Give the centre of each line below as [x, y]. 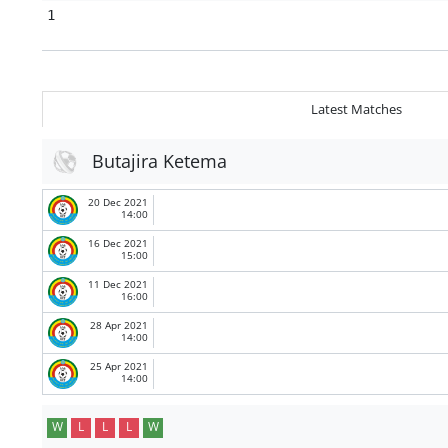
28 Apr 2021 [119, 325]
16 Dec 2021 [118, 243]
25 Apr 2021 [119, 366]
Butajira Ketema [159, 161]
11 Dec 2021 [118, 284]
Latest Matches [356, 108]
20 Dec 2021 [118, 202]
